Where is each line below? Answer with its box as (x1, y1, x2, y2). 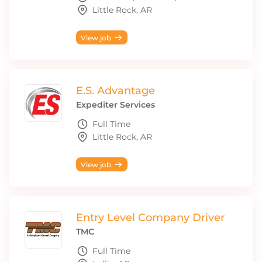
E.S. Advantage (76, 84, 155, 97)
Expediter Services (76, 99, 155, 110)
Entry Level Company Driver (76, 211, 225, 224)
